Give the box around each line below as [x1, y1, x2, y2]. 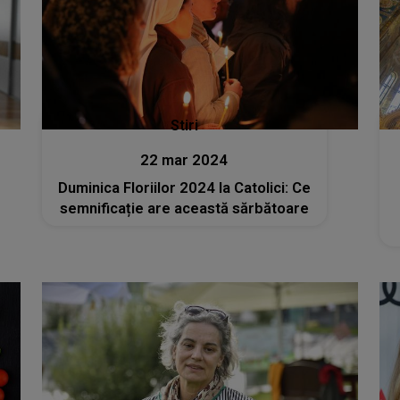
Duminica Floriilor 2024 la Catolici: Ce [57, 179, 311, 197]
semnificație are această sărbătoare [59, 200, 309, 218]
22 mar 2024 [140, 152, 229, 170]
